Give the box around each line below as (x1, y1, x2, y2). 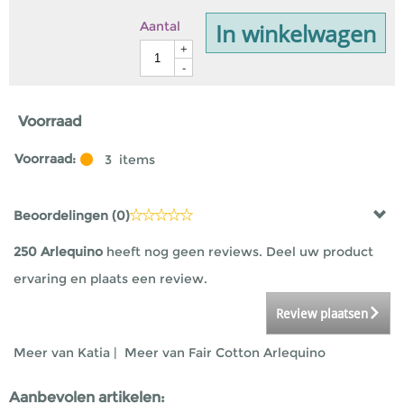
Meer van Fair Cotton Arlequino (124, 344, 326, 361)
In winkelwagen (216, 17, 376, 49)
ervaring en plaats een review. (14, 271, 207, 287)
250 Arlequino (14, 243, 106, 260)
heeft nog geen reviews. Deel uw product (106, 243, 373, 260)
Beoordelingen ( (14, 207, 116, 224)
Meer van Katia (14, 344, 110, 361)
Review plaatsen (276, 307, 368, 321)
